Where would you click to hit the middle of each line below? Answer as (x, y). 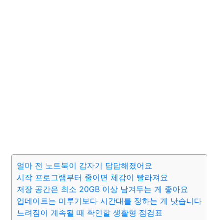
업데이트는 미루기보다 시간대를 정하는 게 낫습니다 (109, 201)
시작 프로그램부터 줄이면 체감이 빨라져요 (92, 177)
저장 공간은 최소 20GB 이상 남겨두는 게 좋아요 (102, 189)
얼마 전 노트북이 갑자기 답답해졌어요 (84, 165)
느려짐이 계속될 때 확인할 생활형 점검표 (90, 213)
